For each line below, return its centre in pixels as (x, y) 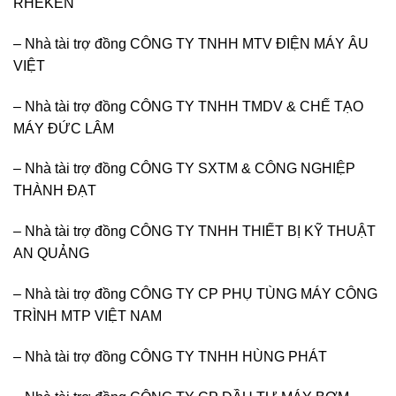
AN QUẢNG (51, 254)
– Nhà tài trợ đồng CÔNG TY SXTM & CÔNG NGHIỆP (184, 169)
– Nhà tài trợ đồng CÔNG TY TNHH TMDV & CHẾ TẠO (188, 106)
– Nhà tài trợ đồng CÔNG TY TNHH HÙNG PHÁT (170, 356)
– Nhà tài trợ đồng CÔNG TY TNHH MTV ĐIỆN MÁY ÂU (191, 43)
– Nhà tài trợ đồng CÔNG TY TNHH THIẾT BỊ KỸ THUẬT (194, 232)
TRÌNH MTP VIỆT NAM (88, 316)
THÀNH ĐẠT (55, 191)
